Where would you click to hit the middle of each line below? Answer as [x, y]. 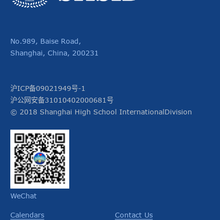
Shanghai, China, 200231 [55, 53]
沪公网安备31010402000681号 [62, 100]
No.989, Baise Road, [46, 41]
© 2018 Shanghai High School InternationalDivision [101, 112]
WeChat [24, 196]
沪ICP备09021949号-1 [48, 88]
